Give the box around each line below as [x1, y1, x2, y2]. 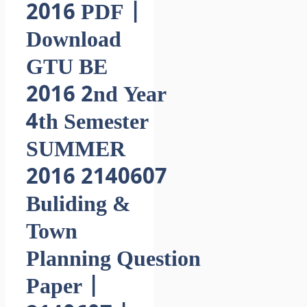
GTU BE [26, 53, 108, 83]
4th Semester [26, 108, 149, 138]
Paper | [26, 273, 99, 302]
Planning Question [26, 245, 201, 275]
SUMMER [26, 136, 125, 165]
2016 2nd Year [26, 81, 167, 110]
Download [26, 26, 121, 56]
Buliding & [26, 191, 131, 220]
